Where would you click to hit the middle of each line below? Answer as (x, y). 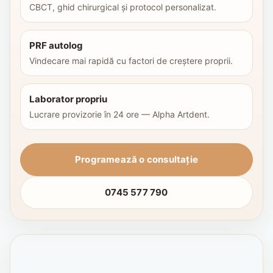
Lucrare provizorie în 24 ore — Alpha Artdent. (119, 114)
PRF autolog (56, 45)
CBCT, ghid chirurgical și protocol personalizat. (123, 7)
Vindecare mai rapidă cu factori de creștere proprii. (131, 60)
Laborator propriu (68, 99)
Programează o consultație (136, 160)
